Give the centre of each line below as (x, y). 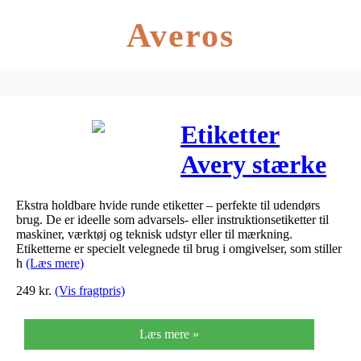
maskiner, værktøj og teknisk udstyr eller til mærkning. (154, 234)
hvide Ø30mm (259, 195)
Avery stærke (253, 165)
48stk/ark (233, 224)
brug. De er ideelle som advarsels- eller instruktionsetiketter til (172, 219)
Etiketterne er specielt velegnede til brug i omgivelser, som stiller (179, 248)
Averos (180, 35)
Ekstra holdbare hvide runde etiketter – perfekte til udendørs (168, 205)
